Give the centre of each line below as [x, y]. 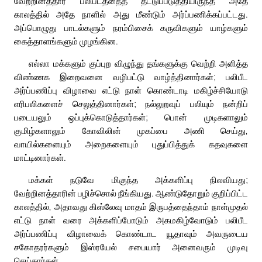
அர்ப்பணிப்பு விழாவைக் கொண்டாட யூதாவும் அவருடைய [131, 234]
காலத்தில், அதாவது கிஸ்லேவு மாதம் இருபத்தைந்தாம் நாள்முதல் [131, 207]
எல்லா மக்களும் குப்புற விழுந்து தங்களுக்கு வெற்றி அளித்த [138, 63]
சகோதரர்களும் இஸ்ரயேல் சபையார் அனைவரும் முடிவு [131, 247]
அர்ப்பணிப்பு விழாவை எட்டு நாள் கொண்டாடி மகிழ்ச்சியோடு [131, 90]
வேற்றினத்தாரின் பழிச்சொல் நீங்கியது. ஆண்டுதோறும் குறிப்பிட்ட [131, 193]
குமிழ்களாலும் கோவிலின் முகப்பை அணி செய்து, [131, 131]
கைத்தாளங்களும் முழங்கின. [66, 41]
